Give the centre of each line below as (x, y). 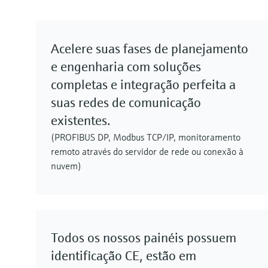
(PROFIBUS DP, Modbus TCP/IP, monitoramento (146, 137)
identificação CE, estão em (124, 256)
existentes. (81, 121)
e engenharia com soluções (126, 67)
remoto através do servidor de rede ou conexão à (147, 152)
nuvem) (66, 166)
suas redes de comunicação (126, 103)
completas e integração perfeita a (143, 85)
